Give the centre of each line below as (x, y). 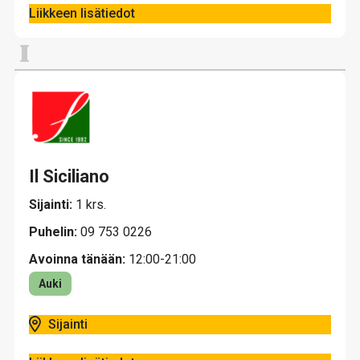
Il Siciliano (69, 176)
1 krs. (91, 205)
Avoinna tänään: (77, 259)
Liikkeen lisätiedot (82, 13)
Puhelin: (55, 232)
